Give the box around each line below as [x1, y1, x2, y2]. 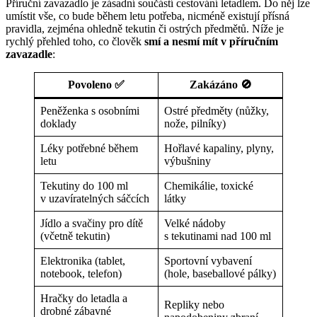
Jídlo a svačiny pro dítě [40, 217, 143, 230]
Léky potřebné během [40, 142, 138, 155]
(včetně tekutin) [40, 230, 110, 243]
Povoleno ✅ [68, 79, 125, 91]
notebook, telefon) [40, 267, 122, 280]
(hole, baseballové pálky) [164, 267, 276, 280]
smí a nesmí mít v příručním [144, 35, 278, 48]
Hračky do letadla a [40, 292, 127, 305]
